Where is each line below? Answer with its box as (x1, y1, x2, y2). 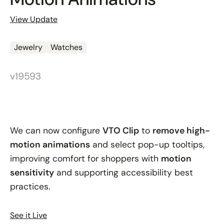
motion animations (10, 138, 90, 150)
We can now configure (10, 124, 102, 136)
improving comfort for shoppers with (10, 152, 161, 164)
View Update (10, 13, 57, 24)
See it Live (10, 209, 47, 220)
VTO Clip (102, 124, 139, 136)
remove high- (152, 124, 210, 136)
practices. (10, 180, 50, 192)
